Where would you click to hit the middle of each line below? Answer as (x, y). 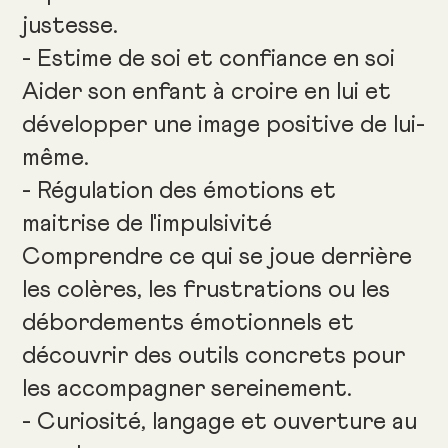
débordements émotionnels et (188, 323)
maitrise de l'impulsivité (147, 224)
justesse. (70, 26)
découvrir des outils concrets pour (214, 356)
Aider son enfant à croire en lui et (207, 92)
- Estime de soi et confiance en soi (209, 59)
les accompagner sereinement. (187, 389)
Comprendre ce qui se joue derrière (217, 257)
